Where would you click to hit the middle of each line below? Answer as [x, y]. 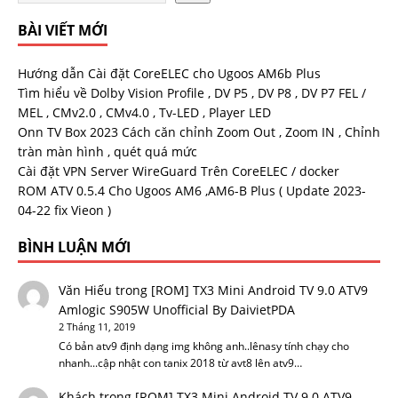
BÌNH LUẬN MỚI [74, 247]
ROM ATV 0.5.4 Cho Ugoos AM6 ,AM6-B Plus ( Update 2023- [192, 191]
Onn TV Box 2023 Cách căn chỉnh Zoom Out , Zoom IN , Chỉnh [199, 132]
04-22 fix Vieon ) [64, 210]
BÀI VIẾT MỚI [63, 30]
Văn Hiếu [85, 290]
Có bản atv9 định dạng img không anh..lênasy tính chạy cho [203, 346]
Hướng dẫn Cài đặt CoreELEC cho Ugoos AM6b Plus [169, 73]
